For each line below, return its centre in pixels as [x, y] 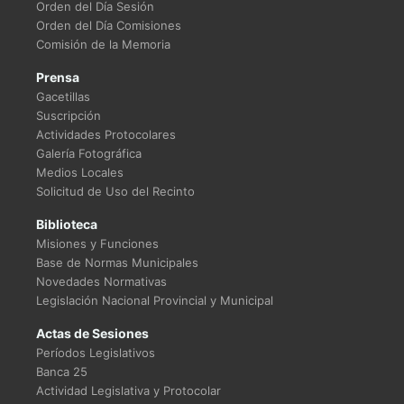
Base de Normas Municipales [117, 263]
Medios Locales [80, 173]
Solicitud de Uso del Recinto [115, 192]
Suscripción [69, 116]
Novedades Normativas [101, 282]
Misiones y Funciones [97, 244]
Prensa [58, 78]
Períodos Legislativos [96, 353]
